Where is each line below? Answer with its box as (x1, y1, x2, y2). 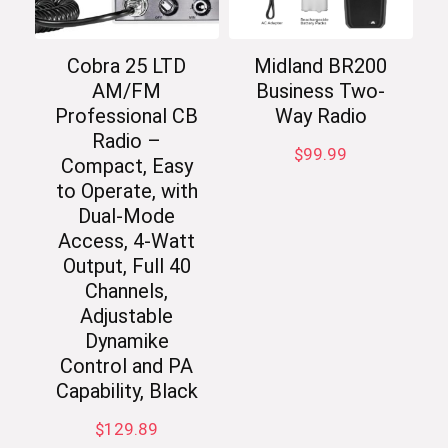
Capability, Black (55, 379, 198, 404)
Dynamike (84, 329, 169, 354)
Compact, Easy (60, 154, 193, 179)
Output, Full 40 (62, 254, 191, 279)
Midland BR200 (254, 54, 388, 79)
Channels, (85, 279, 169, 304)
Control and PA (60, 354, 194, 379)
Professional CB (55, 104, 199, 129)
